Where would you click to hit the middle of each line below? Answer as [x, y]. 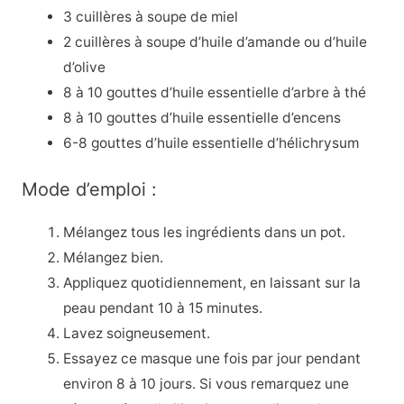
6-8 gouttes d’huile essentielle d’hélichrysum [211, 142]
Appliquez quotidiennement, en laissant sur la [212, 282]
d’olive [85, 67]
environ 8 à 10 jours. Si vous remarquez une [207, 383]
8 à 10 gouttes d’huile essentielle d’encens [202, 117]
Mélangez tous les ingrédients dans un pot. [205, 232]
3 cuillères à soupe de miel [151, 16]
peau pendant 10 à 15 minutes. [163, 308]
